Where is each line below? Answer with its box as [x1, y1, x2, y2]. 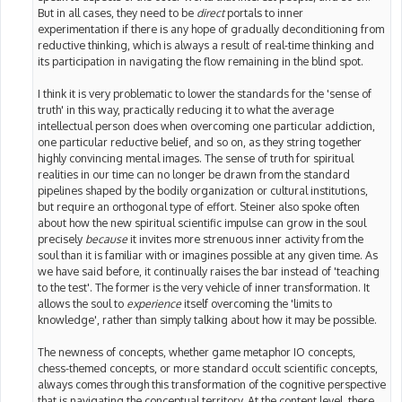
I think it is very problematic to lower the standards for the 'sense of [38, 86, 371, 101]
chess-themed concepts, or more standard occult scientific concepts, [38, 361, 378, 376]
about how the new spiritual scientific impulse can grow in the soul [38, 215, 366, 231]
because [85, 232, 127, 247]
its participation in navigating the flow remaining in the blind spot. [38, 54, 363, 69]
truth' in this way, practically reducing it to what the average [38, 102, 334, 118]
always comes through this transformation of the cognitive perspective [38, 377, 386, 392]
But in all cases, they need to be [38, 5, 197, 21]
